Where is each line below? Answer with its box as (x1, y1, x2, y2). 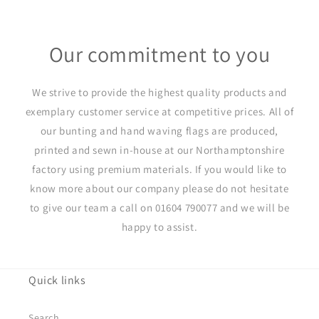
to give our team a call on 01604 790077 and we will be (29, 200, 290, 214)
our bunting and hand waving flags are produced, (40, 123, 279, 137)
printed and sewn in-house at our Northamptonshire (34, 142, 285, 157)
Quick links (28, 273, 86, 288)
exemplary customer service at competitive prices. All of (25, 104, 294, 118)
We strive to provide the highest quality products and (32, 85, 287, 99)
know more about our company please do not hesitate (30, 181, 289, 195)
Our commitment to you (48, 39, 271, 68)
